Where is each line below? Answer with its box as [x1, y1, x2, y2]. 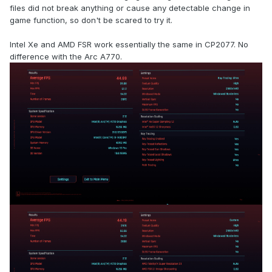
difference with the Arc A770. [10, 51, 122, 61]
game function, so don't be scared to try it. [10, 15, 172, 25]
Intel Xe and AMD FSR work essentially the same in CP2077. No [10, 39, 248, 49]
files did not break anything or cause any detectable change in [10, 2, 250, 13]
